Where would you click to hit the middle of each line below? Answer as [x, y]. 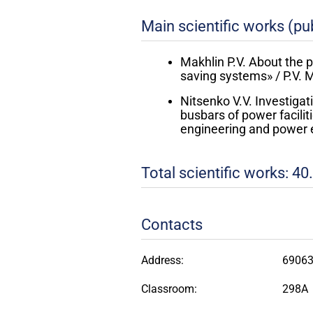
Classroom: [169, 289]
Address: [162, 260]
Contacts [172, 224]
